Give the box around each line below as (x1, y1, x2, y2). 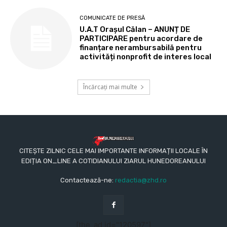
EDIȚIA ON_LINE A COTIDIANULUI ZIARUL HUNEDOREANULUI (21, 157, 206, 165)
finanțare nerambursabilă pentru (80, 43, 202, 53)
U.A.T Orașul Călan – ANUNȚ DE (80, 25, 191, 34)
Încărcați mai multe (83, 83, 137, 92)
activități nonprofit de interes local (80, 52, 212, 62)
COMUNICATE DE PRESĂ (80, 15, 145, 22)
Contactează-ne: (60, 176, 115, 184)
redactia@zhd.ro (115, 176, 167, 184)
